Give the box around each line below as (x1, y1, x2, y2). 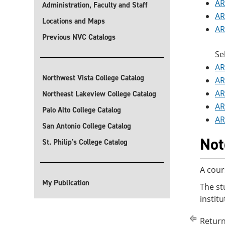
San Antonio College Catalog (42, 121, 131, 131)
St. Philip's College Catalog (42, 137, 128, 147)
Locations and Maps (42, 16, 105, 26)
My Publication (42, 178, 89, 188)
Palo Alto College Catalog (42, 105, 121, 115)
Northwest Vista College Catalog (42, 73, 144, 83)
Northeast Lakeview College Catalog (42, 89, 156, 99)
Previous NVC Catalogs (42, 32, 116, 42)
